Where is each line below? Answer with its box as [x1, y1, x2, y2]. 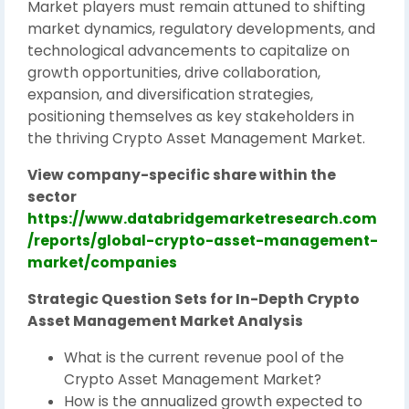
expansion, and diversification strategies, [27, 85, 313, 104]
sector [27, 187, 77, 206]
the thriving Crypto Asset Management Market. [27, 129, 365, 148]
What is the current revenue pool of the [64, 348, 344, 367]
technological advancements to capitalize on [27, 41, 350, 60]
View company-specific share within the [27, 165, 336, 184]
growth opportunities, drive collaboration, [27, 63, 320, 82]
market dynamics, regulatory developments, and [27, 19, 375, 38]
